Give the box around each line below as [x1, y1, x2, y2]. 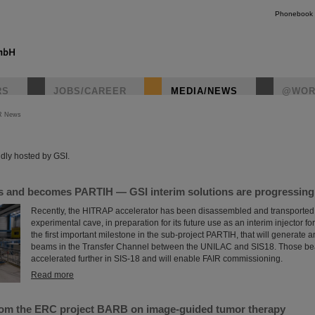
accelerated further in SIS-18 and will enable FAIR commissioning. [31, 254, 283, 264]
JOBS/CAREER [53, 86, 127, 96]
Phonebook [275, 10, 313, 18]
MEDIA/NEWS [171, 86, 238, 96]
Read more [31, 270, 74, 280]
